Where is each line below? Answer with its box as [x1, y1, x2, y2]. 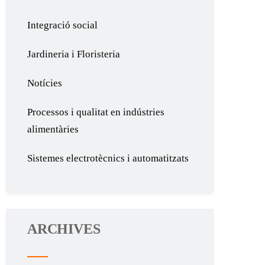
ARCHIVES [27, 221, 101, 237]
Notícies [27, 77, 63, 89]
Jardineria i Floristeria [27, 49, 121, 60]
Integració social [27, 20, 98, 31]
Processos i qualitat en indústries [27, 106, 165, 118]
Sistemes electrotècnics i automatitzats [27, 153, 189, 164]
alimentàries [27, 124, 79, 135]
